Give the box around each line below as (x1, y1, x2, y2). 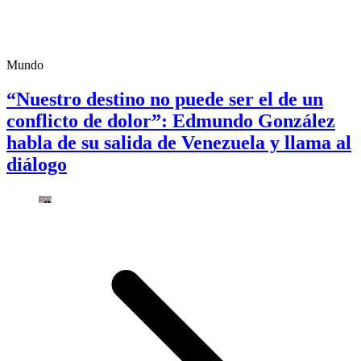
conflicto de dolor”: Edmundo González (6, 110, 335, 132)
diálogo (6, 154, 67, 176)
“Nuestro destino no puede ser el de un (6, 89, 323, 110)
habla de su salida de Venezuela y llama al (6, 132, 351, 154)
